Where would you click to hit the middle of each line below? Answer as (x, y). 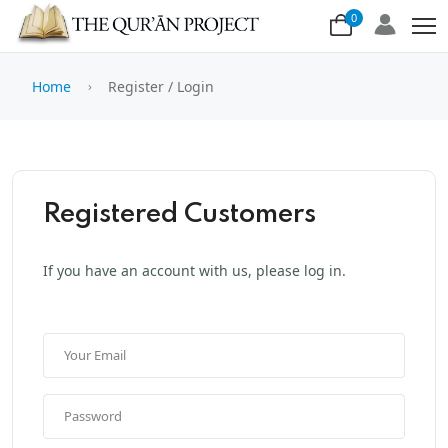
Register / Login (159, 86)
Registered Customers (179, 214)
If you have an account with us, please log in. (194, 270)
